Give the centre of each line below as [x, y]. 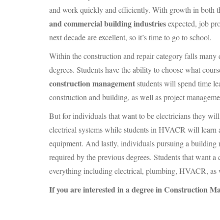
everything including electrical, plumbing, [114, 171]
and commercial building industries [108, 23]
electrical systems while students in [104, 129]
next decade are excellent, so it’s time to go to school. [130, 37]
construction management [92, 83]
